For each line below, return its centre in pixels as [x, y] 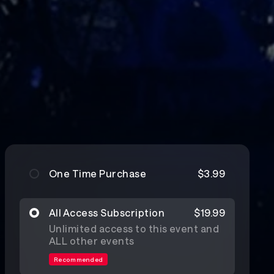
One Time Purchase [98, 173]
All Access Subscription [107, 213]
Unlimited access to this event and [134, 228]
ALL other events [92, 241]
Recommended [79, 259]
